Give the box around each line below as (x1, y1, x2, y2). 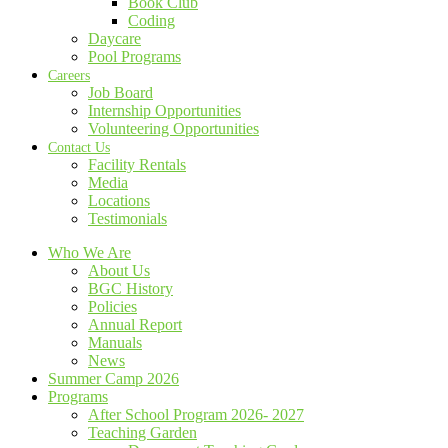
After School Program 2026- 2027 (88, 406, 304, 423)
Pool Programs (88, 48, 181, 65)
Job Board (88, 84, 153, 101)
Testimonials (88, 210, 167, 227)
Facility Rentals (88, 156, 186, 173)
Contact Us (48, 140, 110, 155)
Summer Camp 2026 (48, 370, 179, 387)
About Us (88, 262, 150, 279)
